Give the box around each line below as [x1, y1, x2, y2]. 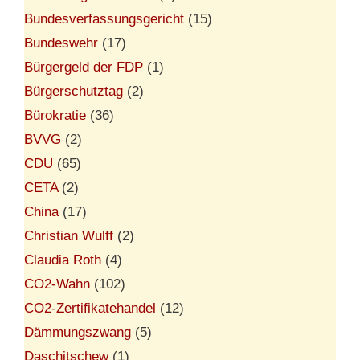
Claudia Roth [24, 252, 101, 268]
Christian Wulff [24, 227, 113, 243]
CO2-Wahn [24, 276, 90, 292]
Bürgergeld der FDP [24, 59, 143, 75]
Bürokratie [24, 107, 86, 123]
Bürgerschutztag [24, 83, 123, 99]
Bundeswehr [24, 35, 98, 51]
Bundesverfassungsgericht [24, 10, 184, 27]
